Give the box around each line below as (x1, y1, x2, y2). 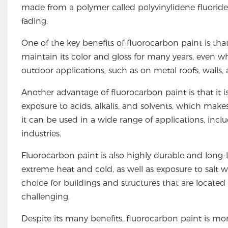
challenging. (21, 191, 70, 202)
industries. (21, 128, 61, 138)
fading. (21, 16, 48, 26)
